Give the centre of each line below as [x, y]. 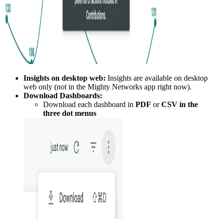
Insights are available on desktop [157, 78]
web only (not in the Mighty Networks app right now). [108, 87]
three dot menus [70, 113]
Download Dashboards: [63, 96]
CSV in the [180, 105]
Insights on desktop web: [65, 78]
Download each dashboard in [89, 105]
